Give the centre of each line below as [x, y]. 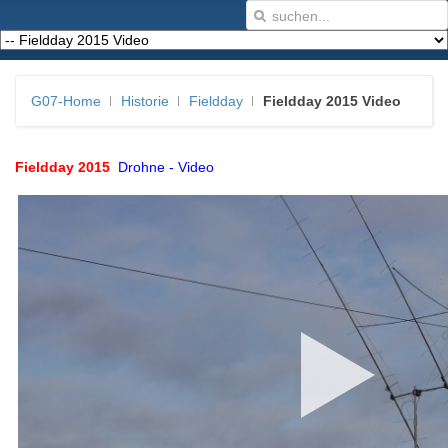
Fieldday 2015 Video [332, 101]
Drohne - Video [164, 167]
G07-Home [66, 101]
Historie [145, 101]
